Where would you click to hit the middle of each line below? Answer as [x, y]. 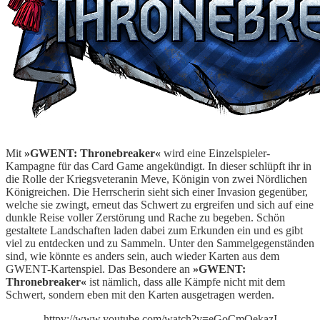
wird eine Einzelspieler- [215, 153]
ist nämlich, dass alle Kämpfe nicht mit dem [186, 281]
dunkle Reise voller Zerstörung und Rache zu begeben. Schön [145, 217]
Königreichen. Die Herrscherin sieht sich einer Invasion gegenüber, [157, 191]
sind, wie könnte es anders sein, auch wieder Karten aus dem [142, 256]
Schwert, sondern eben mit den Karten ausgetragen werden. [140, 294]
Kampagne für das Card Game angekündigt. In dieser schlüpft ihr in [159, 166]
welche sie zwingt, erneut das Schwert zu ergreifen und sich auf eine [160, 204]
